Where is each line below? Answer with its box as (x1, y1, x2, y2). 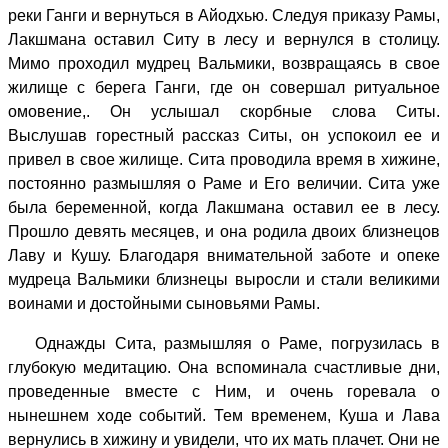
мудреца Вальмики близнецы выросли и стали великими (8, 270, 440, 288)
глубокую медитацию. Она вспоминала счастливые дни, (8, 358, 440, 376)
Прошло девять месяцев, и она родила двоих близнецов (8, 222, 440, 240)
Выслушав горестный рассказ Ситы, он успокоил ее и (8, 126, 440, 144)
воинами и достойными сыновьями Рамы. (8, 294, 320, 312)
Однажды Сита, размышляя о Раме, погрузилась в (8, 334, 440, 352)
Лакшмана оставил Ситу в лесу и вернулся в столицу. (8, 30, 440, 48)
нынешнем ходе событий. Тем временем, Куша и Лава (8, 406, 440, 424)
